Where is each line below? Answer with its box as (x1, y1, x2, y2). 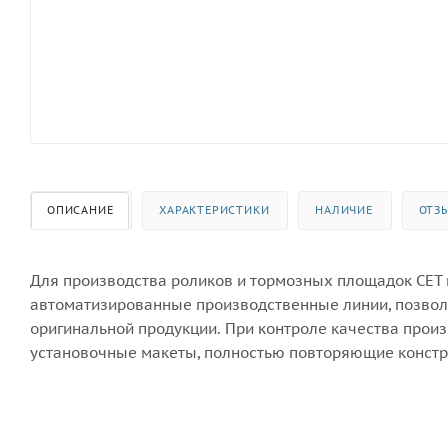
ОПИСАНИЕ (47, 202, 114, 217)
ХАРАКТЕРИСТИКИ (159, 202, 270, 217)
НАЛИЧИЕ (315, 202, 373, 217)
